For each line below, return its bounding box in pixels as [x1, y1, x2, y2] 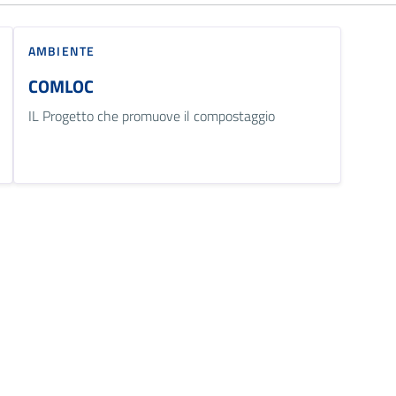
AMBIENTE [28, 41, 95, 60]
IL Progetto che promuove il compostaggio [28, 104, 276, 126]
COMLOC [28, 72, 95, 100]
